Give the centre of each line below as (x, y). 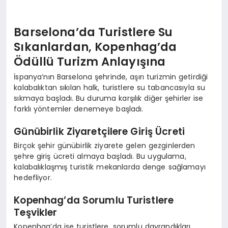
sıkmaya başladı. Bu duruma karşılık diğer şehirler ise (109, 98)
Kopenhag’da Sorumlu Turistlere (94, 201)
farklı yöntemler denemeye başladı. (79, 109)
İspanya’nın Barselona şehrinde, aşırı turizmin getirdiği (111, 77)
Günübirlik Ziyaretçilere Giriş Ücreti (99, 132)
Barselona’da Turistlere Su (93, 32)
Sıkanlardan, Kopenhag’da (95, 47)
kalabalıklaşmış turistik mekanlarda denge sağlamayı (110, 167)
